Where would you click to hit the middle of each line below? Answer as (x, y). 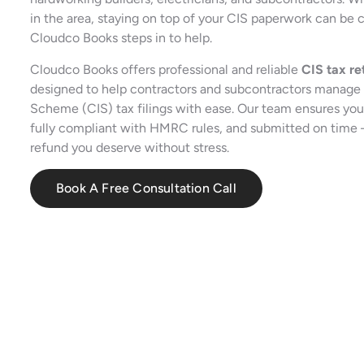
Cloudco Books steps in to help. (121, 38)
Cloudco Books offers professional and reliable (166, 69)
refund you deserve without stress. (130, 147)
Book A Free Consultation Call (146, 188)
